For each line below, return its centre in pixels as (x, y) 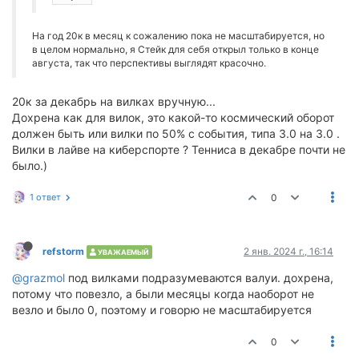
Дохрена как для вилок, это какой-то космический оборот (173, 117)
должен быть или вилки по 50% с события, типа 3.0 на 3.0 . (176, 133)
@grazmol (38, 278)
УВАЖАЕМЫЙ (123, 252)
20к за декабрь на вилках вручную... (114, 101)
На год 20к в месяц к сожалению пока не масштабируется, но (178, 36)
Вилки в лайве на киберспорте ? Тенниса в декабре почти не (179, 149)
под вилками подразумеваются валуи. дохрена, (199, 278)
